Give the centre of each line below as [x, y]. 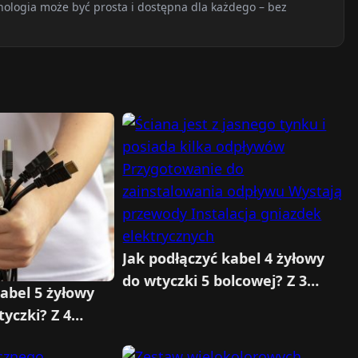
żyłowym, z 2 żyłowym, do [213, 303]
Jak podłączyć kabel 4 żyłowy [224, 259]
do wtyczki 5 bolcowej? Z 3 [215, 281]
